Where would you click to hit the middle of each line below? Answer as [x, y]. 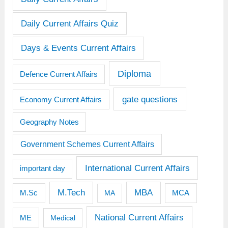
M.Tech [72, 193]
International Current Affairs [137, 168]
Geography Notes [49, 122]
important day [42, 168]
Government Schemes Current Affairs [87, 144]
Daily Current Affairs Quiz [69, 23]
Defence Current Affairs [59, 74]
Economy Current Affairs [61, 99]
